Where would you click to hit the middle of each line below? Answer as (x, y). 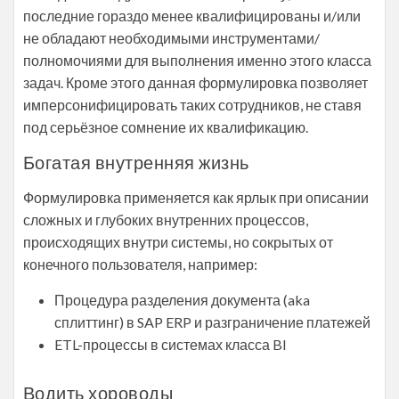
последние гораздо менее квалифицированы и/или (192, 16)
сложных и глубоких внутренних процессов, (166, 220)
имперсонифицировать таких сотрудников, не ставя (192, 105)
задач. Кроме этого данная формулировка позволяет (195, 82)
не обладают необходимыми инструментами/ (171, 38)
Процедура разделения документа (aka (182, 300)
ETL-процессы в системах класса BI (171, 344)
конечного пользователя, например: (140, 264)
